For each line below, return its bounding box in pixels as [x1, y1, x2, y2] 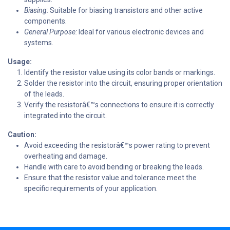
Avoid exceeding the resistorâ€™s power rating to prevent [24, 141, 210, 149]
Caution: [8, 130, 36, 139]
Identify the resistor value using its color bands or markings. [24, 68, 215, 76]
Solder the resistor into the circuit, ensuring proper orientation [24, 79, 222, 87]
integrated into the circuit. [24, 111, 107, 120]
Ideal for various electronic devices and [77, 27, 204, 36]
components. [24, 16, 67, 25]
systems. [24, 38, 53, 47]
